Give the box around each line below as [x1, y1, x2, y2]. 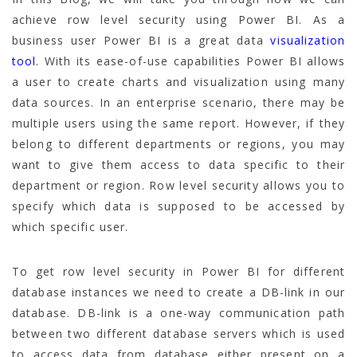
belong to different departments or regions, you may [12, 135, 345, 151]
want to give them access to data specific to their [12, 156, 345, 172]
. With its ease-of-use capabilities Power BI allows [36, 53, 345, 69]
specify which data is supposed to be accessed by [12, 198, 345, 214]
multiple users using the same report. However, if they [12, 115, 345, 131]
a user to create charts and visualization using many [12, 73, 345, 89]
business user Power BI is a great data [12, 32, 271, 48]
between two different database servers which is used [12, 325, 345, 341]
